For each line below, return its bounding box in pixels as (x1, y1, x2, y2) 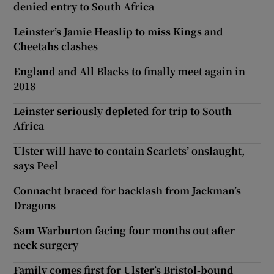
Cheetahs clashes (13, 39, 98, 53)
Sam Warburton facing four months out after (13, 223, 235, 237)
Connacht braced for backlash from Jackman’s (13, 183, 242, 198)
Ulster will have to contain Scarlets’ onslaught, (13, 143, 245, 158)
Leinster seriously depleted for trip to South (13, 103, 232, 118)
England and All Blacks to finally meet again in (13, 64, 246, 78)
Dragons (13, 198, 56, 212)
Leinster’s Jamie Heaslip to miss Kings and (13, 24, 224, 39)
